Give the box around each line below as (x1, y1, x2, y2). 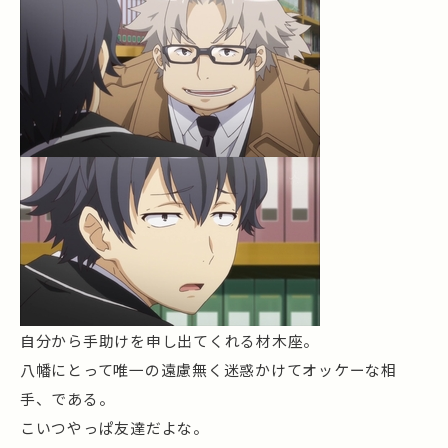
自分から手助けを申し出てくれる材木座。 (20, 330, 320, 352)
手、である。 (20, 388, 115, 410)
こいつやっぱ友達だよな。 (20, 417, 209, 439)
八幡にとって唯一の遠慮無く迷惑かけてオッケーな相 (20, 359, 397, 381)
